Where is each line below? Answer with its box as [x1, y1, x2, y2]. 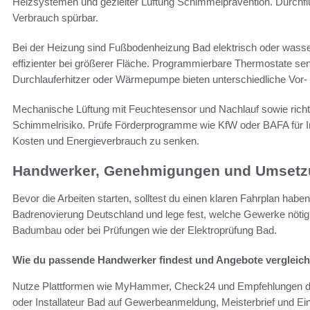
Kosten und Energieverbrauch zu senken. [12, 134, 199, 147]
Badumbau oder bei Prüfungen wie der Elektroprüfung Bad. [12, 224, 277, 237]
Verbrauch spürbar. [12, 11, 98, 24]
